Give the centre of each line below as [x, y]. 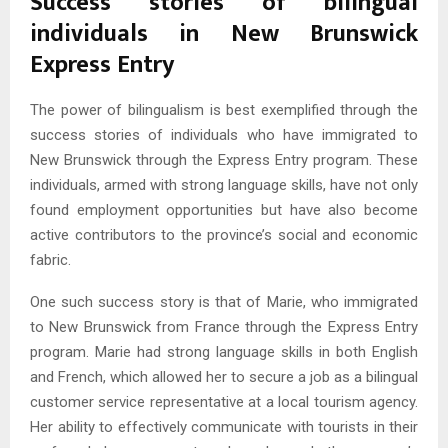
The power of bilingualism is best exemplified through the [224, 110]
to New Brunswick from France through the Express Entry [224, 327]
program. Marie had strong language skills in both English [224, 352]
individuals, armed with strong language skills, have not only [224, 185]
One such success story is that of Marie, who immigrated [224, 302]
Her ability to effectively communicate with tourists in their [224, 427]
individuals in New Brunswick [224, 34]
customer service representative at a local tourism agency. [224, 402]
